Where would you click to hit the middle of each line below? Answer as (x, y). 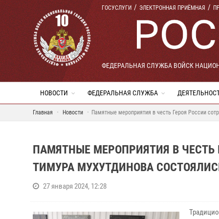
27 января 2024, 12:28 (75, 186)
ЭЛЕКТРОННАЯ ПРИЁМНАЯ (172, 8)
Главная (43, 112)
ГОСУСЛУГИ (117, 8)
